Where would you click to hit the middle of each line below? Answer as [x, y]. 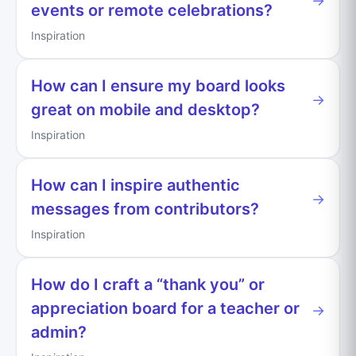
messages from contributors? [145, 209]
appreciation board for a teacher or [165, 308]
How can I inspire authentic [135, 185]
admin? [59, 332]
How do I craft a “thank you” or [148, 284]
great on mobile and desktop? [145, 109]
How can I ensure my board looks [158, 85]
